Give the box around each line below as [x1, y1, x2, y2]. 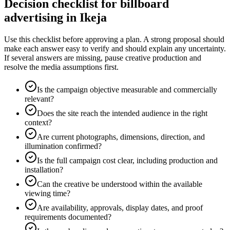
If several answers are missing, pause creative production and [4, 53, 201, 62]
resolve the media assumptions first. [4, 62, 119, 71]
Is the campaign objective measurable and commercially [37, 85, 217, 94]
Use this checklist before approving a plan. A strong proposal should [4, 34, 224, 44]
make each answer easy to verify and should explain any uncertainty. [4, 44, 226, 53]
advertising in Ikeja [4, 10, 107, 24]
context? [25, 118, 52, 127]
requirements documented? [25, 212, 111, 221]
